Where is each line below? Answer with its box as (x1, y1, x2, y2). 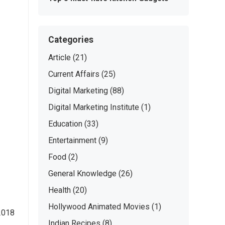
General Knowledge (48, 169, 117, 178)
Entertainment (48, 136, 96, 145)
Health (48, 185, 71, 195)
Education (48, 119, 82, 129)
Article (48, 53, 71, 62)
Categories (48, 35, 93, 45)
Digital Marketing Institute (48, 102, 139, 112)
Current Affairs (48, 69, 99, 79)
